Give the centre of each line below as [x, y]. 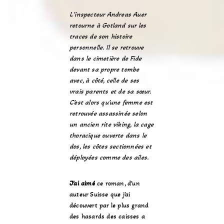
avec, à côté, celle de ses [104, 80]
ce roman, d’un [117, 183]
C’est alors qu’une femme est [111, 102]
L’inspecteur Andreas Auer [108, 14]
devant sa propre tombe [104, 69]
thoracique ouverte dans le [108, 135]
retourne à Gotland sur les [108, 25]
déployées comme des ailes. [109, 157]
